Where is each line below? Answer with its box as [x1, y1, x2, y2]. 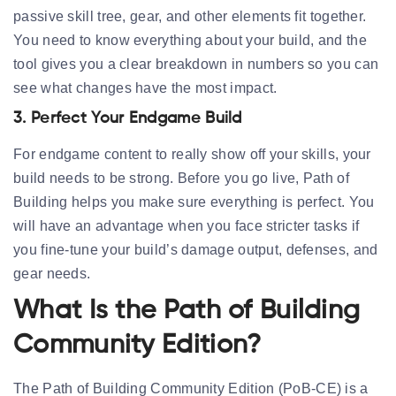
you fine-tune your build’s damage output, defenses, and [13, 241, 378, 257]
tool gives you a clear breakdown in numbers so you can [13, 56, 379, 72]
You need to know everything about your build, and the [13, 32, 367, 48]
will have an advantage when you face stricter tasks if [13, 217, 360, 233]
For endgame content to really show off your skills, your [13, 146, 371, 162]
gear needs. [13, 265, 95, 281]
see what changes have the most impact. [13, 80, 278, 95]
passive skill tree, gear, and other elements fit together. [13, 8, 367, 24]
